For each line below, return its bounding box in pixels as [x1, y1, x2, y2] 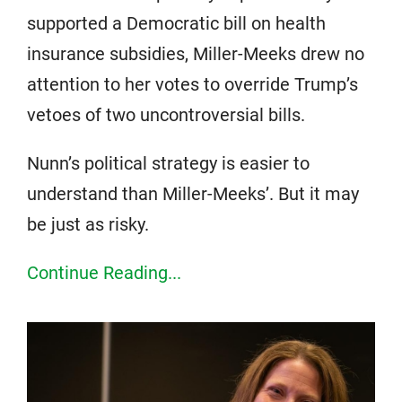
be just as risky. [27, 214, 149, 236]
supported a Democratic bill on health [27, 13, 326, 35]
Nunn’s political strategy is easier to [27, 153, 310, 175]
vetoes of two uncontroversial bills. [27, 104, 305, 127]
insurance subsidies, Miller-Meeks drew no [27, 43, 364, 66]
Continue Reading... [27, 262, 181, 284]
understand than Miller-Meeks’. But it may [27, 183, 359, 205]
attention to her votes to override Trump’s [27, 74, 358, 96]
